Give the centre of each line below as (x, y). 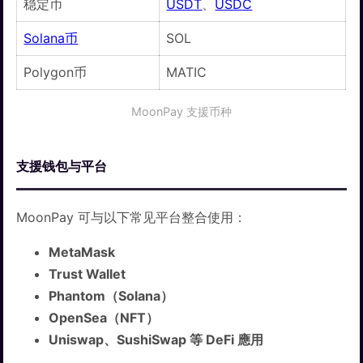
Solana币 (51, 38)
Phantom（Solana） (111, 296)
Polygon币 (56, 73)
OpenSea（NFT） (104, 318)
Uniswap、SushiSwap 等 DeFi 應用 (156, 340)
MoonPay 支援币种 (181, 111)
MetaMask (82, 252)
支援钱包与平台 (62, 167)
